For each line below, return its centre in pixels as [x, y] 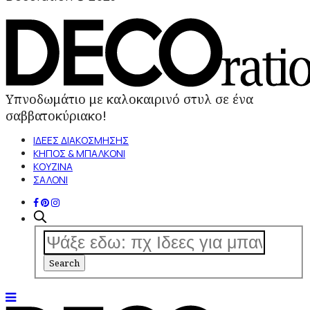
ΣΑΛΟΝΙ [51, 180]
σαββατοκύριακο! [56, 116]
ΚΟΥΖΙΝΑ [53, 166]
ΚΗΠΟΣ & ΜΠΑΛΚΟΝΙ [79, 153]
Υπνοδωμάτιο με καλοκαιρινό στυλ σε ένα [129, 99]
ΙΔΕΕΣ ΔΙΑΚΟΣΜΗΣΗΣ [81, 140]
